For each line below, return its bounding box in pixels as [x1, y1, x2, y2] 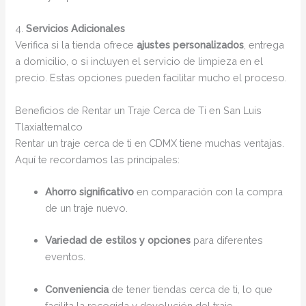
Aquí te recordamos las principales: [15, 153, 180, 165]
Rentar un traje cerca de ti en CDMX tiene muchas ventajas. [15, 137, 285, 149]
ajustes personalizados [137, 39, 245, 51]
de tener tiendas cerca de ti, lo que [109, 283, 273, 295]
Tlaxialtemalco [15, 120, 83, 133]
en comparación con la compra [134, 186, 283, 198]
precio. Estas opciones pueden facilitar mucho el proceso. [15, 72, 288, 84]
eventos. [45, 251, 86, 263]
